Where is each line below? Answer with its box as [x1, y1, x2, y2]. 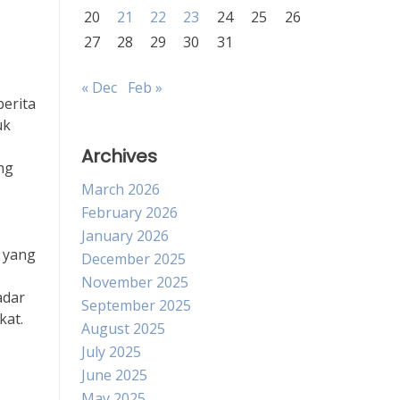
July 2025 [81, 342, 141, 362]
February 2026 [81, 203, 178, 222]
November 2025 [81, 272, 188, 292]
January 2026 [81, 226, 169, 246]
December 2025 [81, 249, 186, 269]
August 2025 [81, 319, 165, 338]
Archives [81, 144, 157, 169]
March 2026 [81, 179, 160, 199]
